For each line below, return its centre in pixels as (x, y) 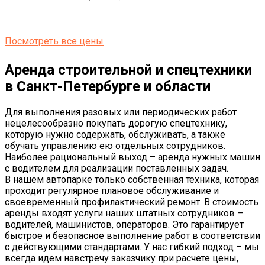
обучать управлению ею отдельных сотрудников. (115, 146)
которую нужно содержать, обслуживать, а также (115, 135)
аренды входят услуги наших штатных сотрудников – (124, 214)
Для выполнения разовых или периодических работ (121, 112)
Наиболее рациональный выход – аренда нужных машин (132, 157)
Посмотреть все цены (54, 41)
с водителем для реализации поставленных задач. (117, 169)
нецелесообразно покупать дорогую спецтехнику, (116, 124)
